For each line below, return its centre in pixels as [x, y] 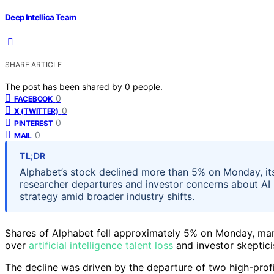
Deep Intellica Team [41, 17]
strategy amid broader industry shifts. [107, 196]
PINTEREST [34, 123]
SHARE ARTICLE [33, 64]
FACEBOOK [33, 98]
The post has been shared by [65, 86]
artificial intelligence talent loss [101, 245]
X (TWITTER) [36, 111]
